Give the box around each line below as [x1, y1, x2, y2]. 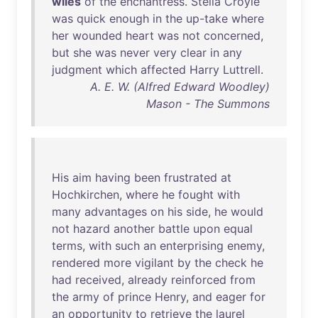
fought [178, 187, 214, 202]
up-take [186, 11, 228, 26]
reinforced [171, 273, 226, 287]
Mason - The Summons [146, 97, 270, 111]
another [114, 221, 155, 236]
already [128, 273, 168, 287]
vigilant [135, 256, 174, 270]
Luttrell [223, 62, 261, 77]
